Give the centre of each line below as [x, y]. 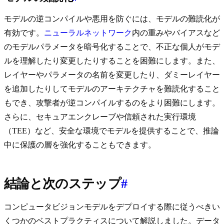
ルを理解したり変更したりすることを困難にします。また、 [112, 61]
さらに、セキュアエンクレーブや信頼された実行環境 [100, 117]
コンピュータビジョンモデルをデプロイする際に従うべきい [112, 207]
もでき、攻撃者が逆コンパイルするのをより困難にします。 [112, 103]
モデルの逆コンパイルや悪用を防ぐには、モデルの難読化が [112, 19]
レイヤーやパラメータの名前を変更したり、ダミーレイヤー [112, 75]
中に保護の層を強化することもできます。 [80, 145]
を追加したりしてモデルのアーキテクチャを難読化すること [112, 89]
